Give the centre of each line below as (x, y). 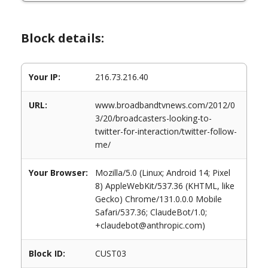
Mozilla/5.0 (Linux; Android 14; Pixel (163, 173)
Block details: (63, 38)
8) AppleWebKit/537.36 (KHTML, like (165, 186)
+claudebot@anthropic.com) (150, 225)
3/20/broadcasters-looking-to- (153, 118)
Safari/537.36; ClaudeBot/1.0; (151, 212)
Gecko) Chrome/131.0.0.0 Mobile (159, 199)
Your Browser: (58, 173)
